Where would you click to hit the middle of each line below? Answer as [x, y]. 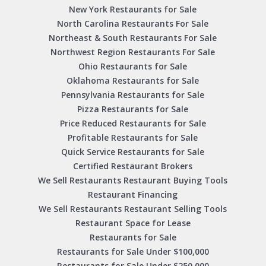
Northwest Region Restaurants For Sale [133, 52]
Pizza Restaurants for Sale [133, 109]
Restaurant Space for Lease [133, 223]
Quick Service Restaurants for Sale [133, 152]
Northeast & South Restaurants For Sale [133, 38]
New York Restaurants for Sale [133, 9]
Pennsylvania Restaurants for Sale [133, 95]
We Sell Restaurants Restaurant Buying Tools [133, 180]
